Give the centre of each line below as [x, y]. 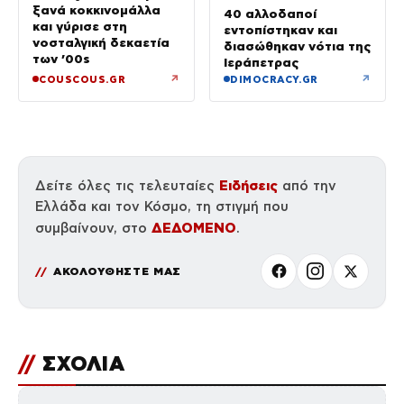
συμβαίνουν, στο [93, 228]
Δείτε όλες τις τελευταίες [127, 185]
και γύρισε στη [80, 27]
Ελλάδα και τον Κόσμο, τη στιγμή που [162, 206]
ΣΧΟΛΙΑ [81, 363]
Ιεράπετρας [261, 62]
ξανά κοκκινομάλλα [96, 10]
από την [307, 185]
